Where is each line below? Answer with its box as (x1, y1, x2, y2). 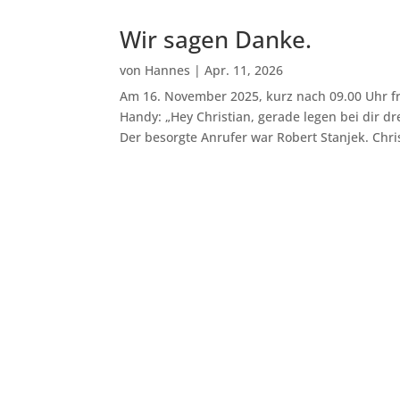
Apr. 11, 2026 (204, 61, 284, 79)
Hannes (145, 61, 191, 79)
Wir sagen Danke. (120, 22, 312, 55)
